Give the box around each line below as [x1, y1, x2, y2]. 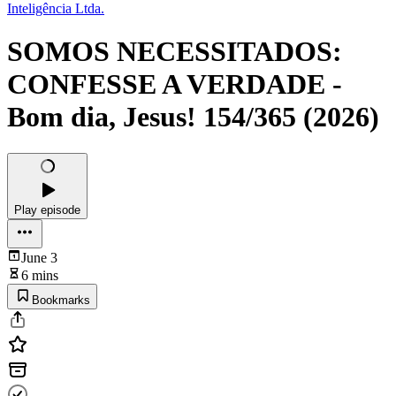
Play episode [14, 202, 80, 217]
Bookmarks [32, 293, 90, 307]
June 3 [21, 249, 57, 265]
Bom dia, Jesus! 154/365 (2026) [7, 101, 379, 133]
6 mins [21, 267, 58, 283]
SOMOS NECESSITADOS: [7, 35, 342, 68]
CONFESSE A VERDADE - [7, 68, 342, 101]
